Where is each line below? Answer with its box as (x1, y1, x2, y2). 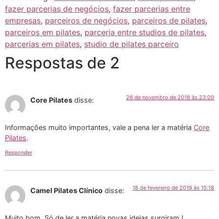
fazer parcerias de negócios (5, 3, 109, 14)
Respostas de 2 (5, 53, 120, 72)
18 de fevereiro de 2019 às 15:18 (132, 184, 214, 191)
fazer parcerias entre (113, 3, 190, 14)
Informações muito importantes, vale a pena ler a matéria (5, 123, 194, 132)
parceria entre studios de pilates (85, 27, 204, 37)
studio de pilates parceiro (84, 39, 179, 49)
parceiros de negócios (45, 15, 128, 25)
